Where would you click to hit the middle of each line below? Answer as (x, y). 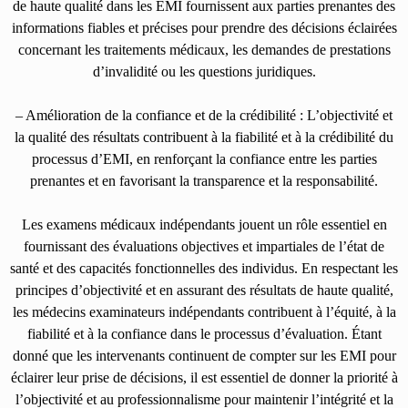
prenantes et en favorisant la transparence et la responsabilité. (204, 180)
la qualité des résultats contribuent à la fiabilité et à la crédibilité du (204, 137)
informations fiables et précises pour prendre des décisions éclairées (204, 27)
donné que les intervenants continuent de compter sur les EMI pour (204, 355)
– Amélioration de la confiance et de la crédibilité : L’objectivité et (204, 115)
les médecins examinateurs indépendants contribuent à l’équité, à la (204, 311)
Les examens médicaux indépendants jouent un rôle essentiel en (204, 224)
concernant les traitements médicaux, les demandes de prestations (204, 49)
